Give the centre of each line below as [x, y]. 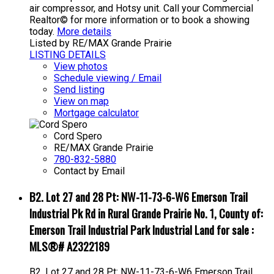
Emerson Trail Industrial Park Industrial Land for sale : [142, 230]
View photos [81, 67]
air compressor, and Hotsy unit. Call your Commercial [141, 9]
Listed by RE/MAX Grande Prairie [101, 43]
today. [42, 32]
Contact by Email [89, 171]
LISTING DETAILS [68, 55]
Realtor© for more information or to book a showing [139, 20]
